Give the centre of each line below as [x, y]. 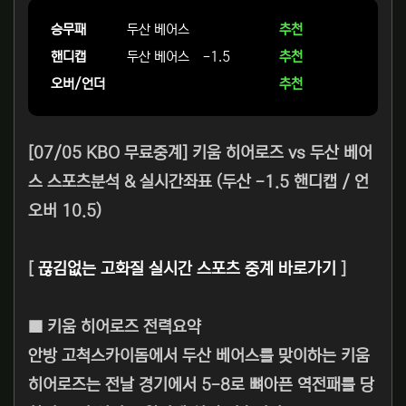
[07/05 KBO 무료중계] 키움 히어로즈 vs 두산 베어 [200, 154]
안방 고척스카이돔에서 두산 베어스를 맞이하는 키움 [199, 357]
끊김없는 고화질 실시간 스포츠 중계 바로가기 [187, 270]
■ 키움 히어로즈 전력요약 [115, 328]
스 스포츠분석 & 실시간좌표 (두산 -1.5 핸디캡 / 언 [198, 183]
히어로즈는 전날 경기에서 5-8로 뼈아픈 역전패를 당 [201, 386]
